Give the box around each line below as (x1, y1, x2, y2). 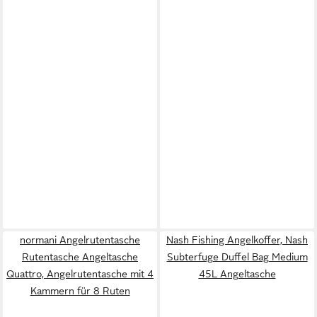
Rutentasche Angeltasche (22, 250, 138, 263)
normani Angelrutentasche (20, 234, 140, 246)
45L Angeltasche (198, 267, 276, 279)
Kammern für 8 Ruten (30, 284, 130, 296)
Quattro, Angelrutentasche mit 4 (6, 267, 154, 279)
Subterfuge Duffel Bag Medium (166, 250, 308, 263)
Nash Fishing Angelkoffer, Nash (166, 234, 308, 246)
